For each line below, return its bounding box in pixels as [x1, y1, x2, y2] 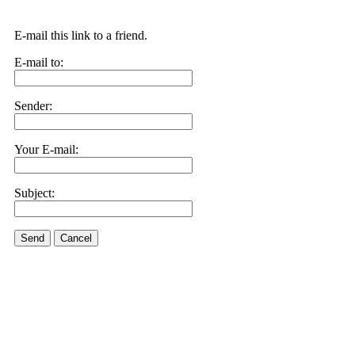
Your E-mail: [14, 143, 78, 156]
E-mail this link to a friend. [14, 29, 147, 42]
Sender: [14, 99, 52, 113]
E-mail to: [14, 55, 63, 69]
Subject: [14, 186, 55, 200]
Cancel [60, 232, 92, 244]
